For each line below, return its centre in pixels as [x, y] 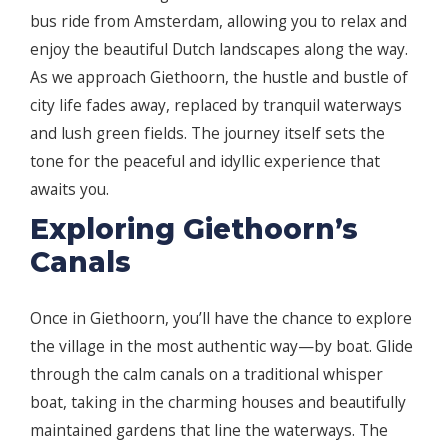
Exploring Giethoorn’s [194, 229]
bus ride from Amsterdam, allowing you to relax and [218, 21]
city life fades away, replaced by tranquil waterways [216, 105]
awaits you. [69, 189]
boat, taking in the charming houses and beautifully [218, 402]
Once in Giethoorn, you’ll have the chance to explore [221, 318]
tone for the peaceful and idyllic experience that [205, 161]
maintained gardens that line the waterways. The [209, 430]
